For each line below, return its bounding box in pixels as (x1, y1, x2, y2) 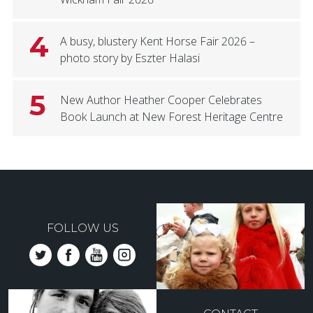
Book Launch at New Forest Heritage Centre (59, 109, 283, 125)
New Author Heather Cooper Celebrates (59, 92, 262, 108)
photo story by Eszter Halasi (59, 50, 200, 66)
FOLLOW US (46, 221, 119, 235)
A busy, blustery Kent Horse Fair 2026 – (59, 34, 255, 50)
